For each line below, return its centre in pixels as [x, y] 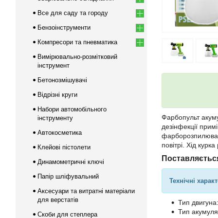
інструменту [55, 118]
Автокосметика [60, 133]
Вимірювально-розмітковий [77, 57]
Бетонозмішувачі [62, 80]
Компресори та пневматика [77, 42]
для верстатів [58, 200]
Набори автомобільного [72, 109]
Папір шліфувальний [68, 176]
